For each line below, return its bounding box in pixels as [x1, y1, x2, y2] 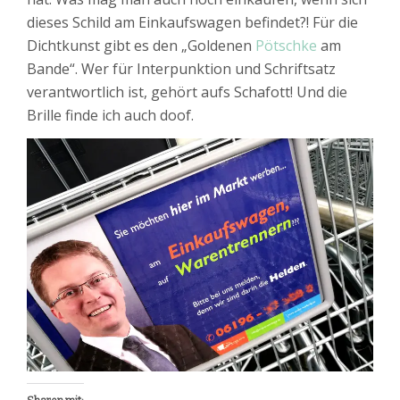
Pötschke [255, 35, 317, 55]
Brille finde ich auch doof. [27, 104, 194, 125]
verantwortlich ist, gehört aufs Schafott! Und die [27, 81, 347, 102]
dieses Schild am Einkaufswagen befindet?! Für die [27, 12, 358, 32]
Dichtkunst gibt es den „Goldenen [27, 35, 255, 55]
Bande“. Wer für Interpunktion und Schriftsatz [27, 58, 336, 79]
